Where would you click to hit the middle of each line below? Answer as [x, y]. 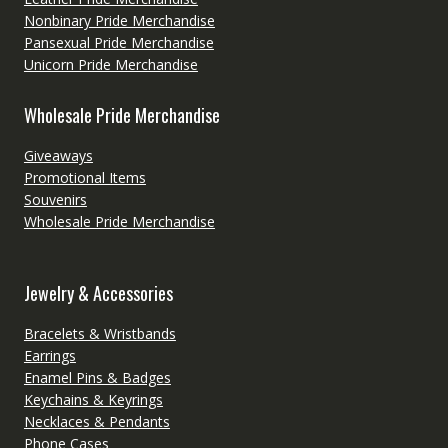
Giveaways [58, 155]
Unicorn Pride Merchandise [110, 64]
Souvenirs [55, 199]
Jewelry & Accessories [98, 292]
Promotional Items [84, 177]
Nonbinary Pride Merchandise [119, 20]
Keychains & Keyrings [93, 399]
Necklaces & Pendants [96, 421]
